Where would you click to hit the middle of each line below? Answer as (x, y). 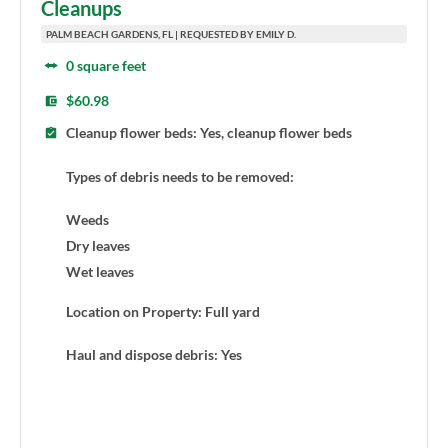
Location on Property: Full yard (163, 311)
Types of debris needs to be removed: (180, 176)
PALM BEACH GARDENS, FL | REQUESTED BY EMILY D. (171, 34)
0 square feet (106, 66)
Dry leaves (98, 245)
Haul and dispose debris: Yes (154, 354)
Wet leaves (100, 271)
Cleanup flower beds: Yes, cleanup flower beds (209, 133)
